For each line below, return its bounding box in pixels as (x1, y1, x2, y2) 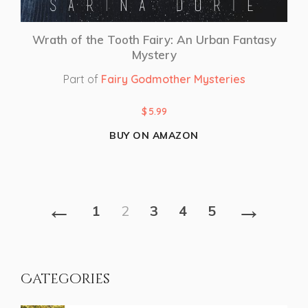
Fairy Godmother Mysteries (100, 71, 245, 86)
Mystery (131, 47, 177, 62)
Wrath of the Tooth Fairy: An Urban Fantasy (32, 32, 276, 47)
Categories (21, 269, 110, 288)
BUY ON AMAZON (109, 129, 199, 142)
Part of (63, 71, 101, 86)
